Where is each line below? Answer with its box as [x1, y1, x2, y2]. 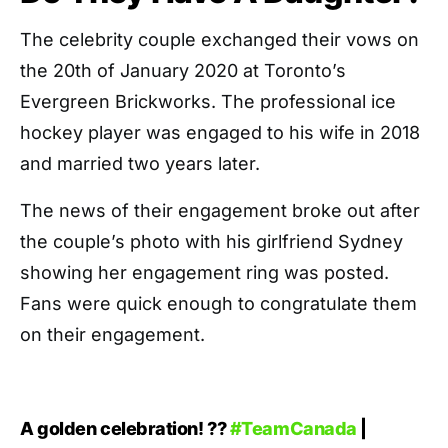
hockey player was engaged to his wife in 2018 [20, 122, 420, 144]
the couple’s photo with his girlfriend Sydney [20, 231, 403, 253]
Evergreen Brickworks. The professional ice [20, 91, 396, 113]
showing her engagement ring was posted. [20, 262, 389, 284]
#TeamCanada [229, 418, 357, 440]
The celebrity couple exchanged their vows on [20, 29, 419, 51]
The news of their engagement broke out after [20, 200, 420, 222]
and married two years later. [20, 153, 260, 175]
